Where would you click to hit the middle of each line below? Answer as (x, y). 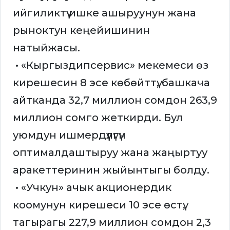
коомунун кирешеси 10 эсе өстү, (99, 205)
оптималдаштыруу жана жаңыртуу (110, 153)
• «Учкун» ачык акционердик (92, 188)
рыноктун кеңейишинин (81, 31)
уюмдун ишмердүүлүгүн (69, 135)
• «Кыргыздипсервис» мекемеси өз (111, 65)
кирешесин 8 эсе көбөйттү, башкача (111, 83)
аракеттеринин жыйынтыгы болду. (111, 170)
